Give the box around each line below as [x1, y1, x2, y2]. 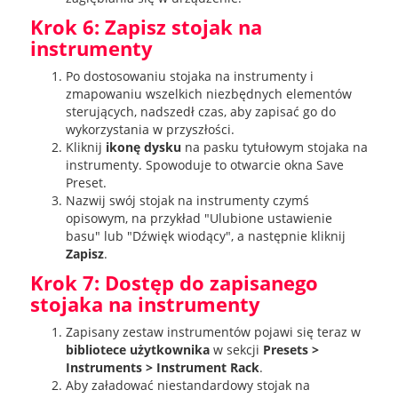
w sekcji [209, 341, 263, 359]
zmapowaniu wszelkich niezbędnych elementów [65, 85, 352, 103]
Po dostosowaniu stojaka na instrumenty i [65, 68, 314, 85]
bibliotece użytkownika [65, 341, 210, 359]
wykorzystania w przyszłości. [65, 121, 235, 139]
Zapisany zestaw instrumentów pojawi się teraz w [65, 323, 361, 341]
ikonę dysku [105, 139, 181, 156]
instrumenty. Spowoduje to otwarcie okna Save [65, 156, 344, 174]
